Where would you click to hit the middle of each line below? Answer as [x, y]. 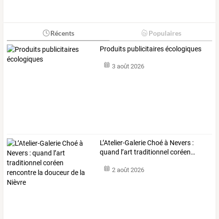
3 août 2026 [128, 66]
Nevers [180, 143]
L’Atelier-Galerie [123, 143]
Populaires [165, 33]
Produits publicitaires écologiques [151, 49]
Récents [62, 33]
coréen [180, 152]
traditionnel [151, 152]
